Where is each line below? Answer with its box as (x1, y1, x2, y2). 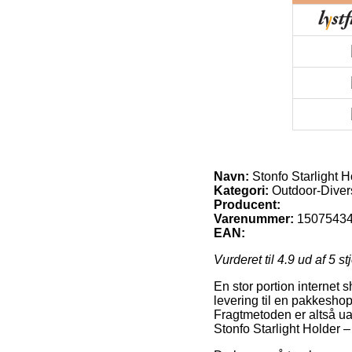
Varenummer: (214, 211, 294, 225)
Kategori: (214, 183, 269, 197)
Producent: (214, 197, 280, 211)
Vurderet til (214, 252, 277, 266)
